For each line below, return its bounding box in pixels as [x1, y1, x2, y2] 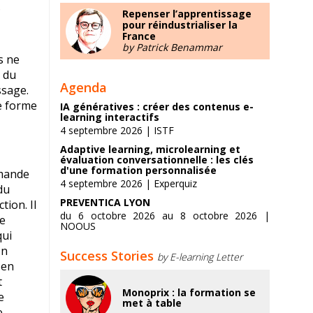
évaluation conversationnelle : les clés [60, 153, 254, 166]
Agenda [60, 79, 107, 96]
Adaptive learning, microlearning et [60, 143, 240, 156]
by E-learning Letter [157, 250, 242, 263]
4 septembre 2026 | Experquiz [60, 177, 197, 190]
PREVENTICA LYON [60, 196, 150, 209]
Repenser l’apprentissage [122, 7, 252, 20]
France [122, 29, 156, 43]
